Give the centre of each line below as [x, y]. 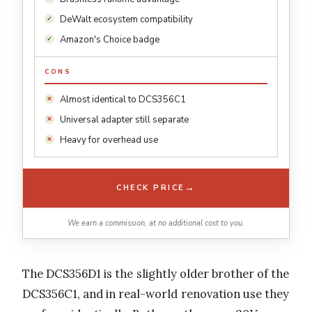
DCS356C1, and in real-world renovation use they [156, 294]
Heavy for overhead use [109, 140]
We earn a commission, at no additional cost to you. [156, 223]
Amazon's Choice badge [110, 39]
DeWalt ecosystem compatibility [126, 19]
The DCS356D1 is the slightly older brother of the [156, 273]
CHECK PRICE [150, 188]
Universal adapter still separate [124, 119]
